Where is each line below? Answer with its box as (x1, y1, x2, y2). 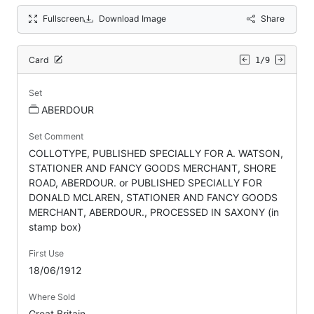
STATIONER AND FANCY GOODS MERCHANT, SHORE (29, 161, 276, 174)
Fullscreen (43, 13, 85, 24)
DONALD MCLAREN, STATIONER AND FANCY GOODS (29, 191, 278, 203)
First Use (29, 247, 64, 259)
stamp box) (29, 220, 81, 233)
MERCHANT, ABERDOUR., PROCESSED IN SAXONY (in (29, 205, 279, 218)
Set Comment (29, 130, 83, 142)
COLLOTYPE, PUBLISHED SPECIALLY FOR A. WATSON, (29, 146, 283, 159)
